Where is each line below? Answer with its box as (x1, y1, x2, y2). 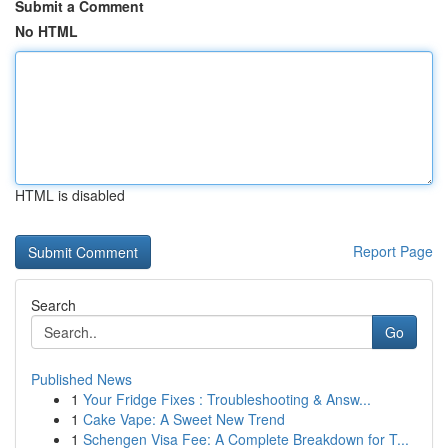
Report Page (353, 241, 433, 261)
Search (31, 295, 76, 315)
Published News (31, 369, 132, 389)
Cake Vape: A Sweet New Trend (83, 409, 285, 429)
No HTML (15, 21, 78, 41)
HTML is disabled (15, 185, 125, 205)
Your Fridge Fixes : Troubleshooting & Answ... (83, 389, 371, 409)
